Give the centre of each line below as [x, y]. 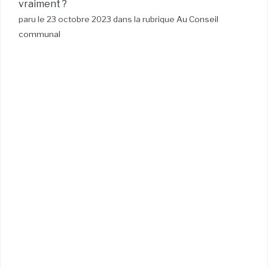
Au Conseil [197, 19]
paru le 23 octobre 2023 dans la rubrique [98, 19]
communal [39, 34]
